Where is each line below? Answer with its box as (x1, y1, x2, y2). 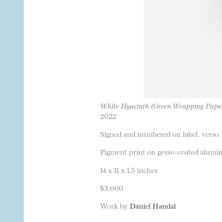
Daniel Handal (130, 201, 176, 211)
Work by (100, 201, 130, 211)
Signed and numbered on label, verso (100, 128, 219, 138)
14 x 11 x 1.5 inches (100, 165, 158, 174)
